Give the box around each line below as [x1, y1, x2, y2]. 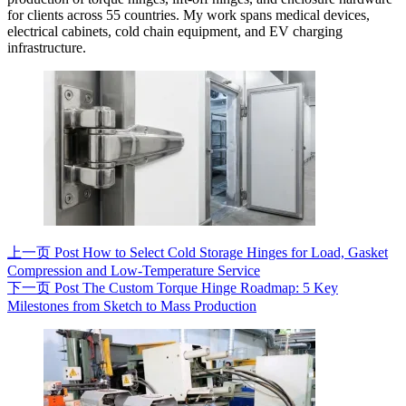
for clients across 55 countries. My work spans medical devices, [7, 7, 370, 24]
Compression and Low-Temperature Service [7, 263, 260, 279]
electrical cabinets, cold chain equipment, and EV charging [7, 24, 343, 40]
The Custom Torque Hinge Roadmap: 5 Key [82, 280, 338, 296]
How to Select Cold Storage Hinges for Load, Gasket [82, 245, 388, 261]
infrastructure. [7, 40, 86, 56]
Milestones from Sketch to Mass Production [7, 298, 256, 314]
